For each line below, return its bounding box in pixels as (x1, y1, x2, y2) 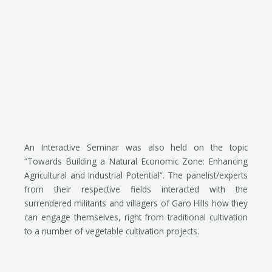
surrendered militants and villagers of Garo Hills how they (24, 197, 248, 209)
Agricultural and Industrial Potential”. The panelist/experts (24, 169, 248, 182)
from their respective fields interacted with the (24, 183, 248, 195)
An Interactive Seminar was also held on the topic (24, 141, 248, 154)
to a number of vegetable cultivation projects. (24, 225, 199, 237)
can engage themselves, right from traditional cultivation (24, 211, 248, 223)
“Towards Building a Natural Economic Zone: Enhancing (24, 155, 248, 168)
